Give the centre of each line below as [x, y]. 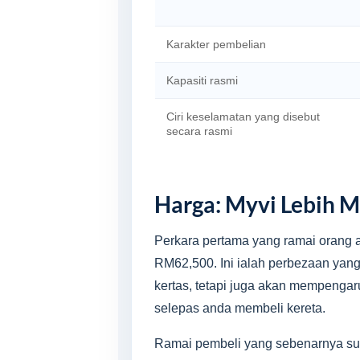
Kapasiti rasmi [202, 80]
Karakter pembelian [216, 44]
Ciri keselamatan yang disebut [243, 117]
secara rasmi [199, 131]
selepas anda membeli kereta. [240, 308]
